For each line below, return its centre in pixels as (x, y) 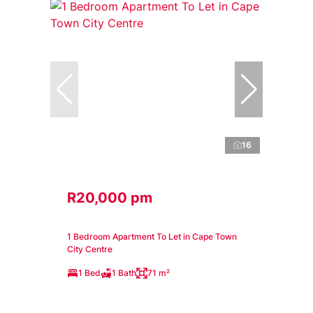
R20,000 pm (110, 198)
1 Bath (124, 273)
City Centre (90, 249)
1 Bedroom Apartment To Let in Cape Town (152, 237)
